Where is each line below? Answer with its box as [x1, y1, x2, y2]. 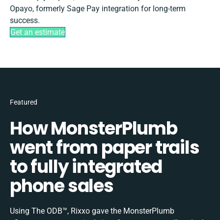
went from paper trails [10, 135, 199, 160]
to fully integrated [10, 154, 163, 179]
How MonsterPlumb [10, 115, 177, 141]
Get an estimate [10, 27, 65, 37]
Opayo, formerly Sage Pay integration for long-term [10, 3, 186, 13]
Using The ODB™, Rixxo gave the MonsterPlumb [10, 206, 174, 216]
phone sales [10, 173, 113, 198]
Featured [10, 98, 37, 106]
